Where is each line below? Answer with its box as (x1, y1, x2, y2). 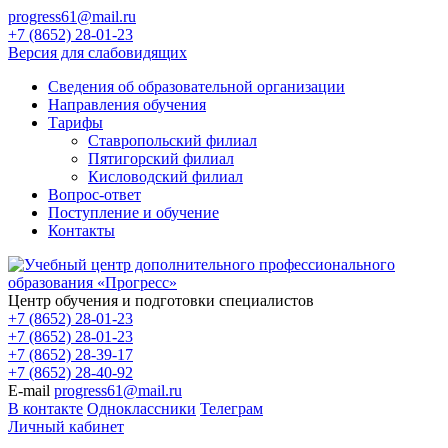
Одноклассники (87, 400, 196, 417)
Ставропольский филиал (88, 132, 257, 149)
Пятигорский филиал (88, 150, 234, 167)
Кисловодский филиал (88, 168, 243, 185)
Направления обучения (48, 96, 206, 113)
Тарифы (48, 114, 103, 131)
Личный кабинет (8, 418, 124, 435)
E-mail (8, 382, 50, 399)
